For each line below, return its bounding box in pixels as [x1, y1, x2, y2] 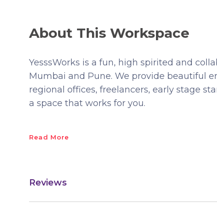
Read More [29, 133, 69, 141]
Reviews [29, 177, 67, 188]
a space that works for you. [29, 98, 145, 108]
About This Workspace [29, 25, 189, 41]
